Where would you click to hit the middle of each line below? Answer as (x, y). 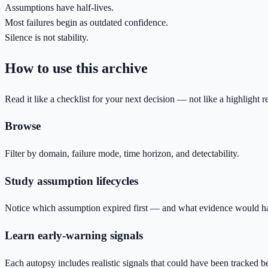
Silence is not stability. (47, 37)
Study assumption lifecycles (71, 181)
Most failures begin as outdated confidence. (86, 22)
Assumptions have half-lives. (59, 7)
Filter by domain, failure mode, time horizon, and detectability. (122, 153)
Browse (23, 126)
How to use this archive (76, 68)
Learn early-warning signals (74, 236)
